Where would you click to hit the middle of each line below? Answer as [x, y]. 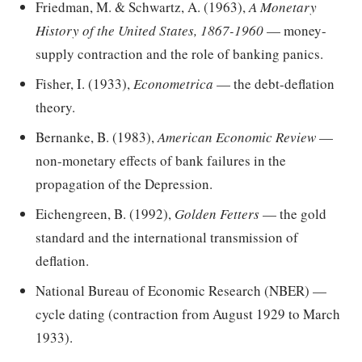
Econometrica [173, 84]
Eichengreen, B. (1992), [105, 214]
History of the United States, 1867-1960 [149, 31]
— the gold [293, 214]
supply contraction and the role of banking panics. [179, 54]
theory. [55, 107]
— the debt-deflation [274, 84]
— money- [295, 31]
